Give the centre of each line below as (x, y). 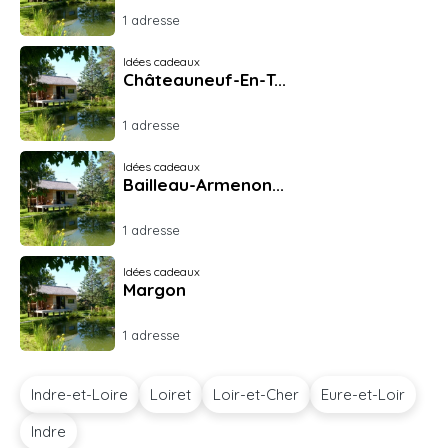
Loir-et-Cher (256, 394)
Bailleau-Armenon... (203, 184)
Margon (154, 289)
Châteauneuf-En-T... (204, 79)
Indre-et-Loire (79, 394)
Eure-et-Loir (363, 394)
